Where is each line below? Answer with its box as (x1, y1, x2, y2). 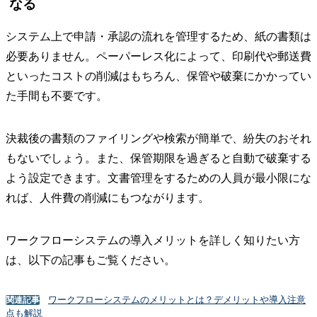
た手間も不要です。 (6, 89, 108, 102)
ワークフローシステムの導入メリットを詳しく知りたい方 (6, 234, 300, 246)
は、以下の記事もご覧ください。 (6, 253, 175, 266)
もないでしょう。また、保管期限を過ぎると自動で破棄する (6, 151, 311, 164)
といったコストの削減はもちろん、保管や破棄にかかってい (6, 69, 311, 82)
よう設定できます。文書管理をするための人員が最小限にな (6, 171, 311, 184)
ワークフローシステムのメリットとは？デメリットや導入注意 (48, 294, 306, 305)
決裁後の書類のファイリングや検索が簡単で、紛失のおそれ (6, 132, 311, 144)
